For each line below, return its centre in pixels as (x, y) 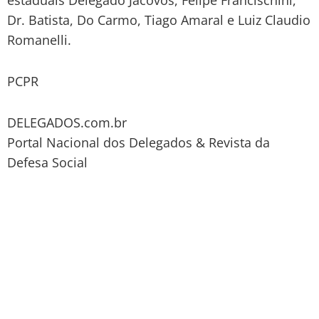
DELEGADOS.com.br (67, 122)
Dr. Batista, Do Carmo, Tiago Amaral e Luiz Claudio (159, 20)
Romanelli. (39, 40)
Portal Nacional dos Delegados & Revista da (138, 142)
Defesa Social (47, 162)
